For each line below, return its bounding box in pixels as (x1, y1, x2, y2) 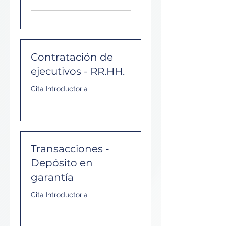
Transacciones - (31, 143, 109, 155)
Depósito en (31, 157, 93, 169)
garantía (31, 171, 74, 183)
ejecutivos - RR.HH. (31, 65, 125, 77)
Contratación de (31, 51, 113, 63)
